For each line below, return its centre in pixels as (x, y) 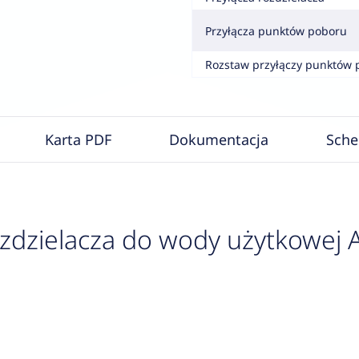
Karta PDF (78, 139)
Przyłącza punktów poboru (276, 30)
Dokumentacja (218, 139)
